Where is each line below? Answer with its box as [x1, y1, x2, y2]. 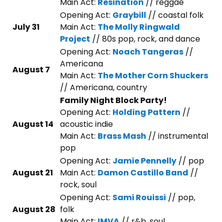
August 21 [12, 167, 53, 178]
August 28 [12, 204, 55, 215]
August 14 [12, 118, 54, 130]
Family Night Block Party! [60, 95, 167, 106]
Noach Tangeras [112, 46, 183, 57]
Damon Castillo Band [98, 167, 188, 178]
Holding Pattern [112, 107, 180, 118]
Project [60, 33, 90, 45]
